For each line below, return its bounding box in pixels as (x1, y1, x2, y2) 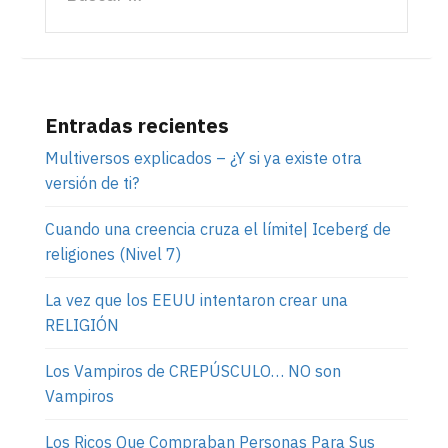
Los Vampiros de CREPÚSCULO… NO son (45, 360, 341, 381)
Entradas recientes (45, 111, 229, 139)
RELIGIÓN (45, 314, 119, 335)
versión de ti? (45, 172, 139, 193)
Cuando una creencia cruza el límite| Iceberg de (45, 218, 391, 239)
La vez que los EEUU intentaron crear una (45, 289, 348, 310)
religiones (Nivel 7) (45, 243, 181, 264)
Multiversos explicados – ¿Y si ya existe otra (45, 147, 362, 168)
